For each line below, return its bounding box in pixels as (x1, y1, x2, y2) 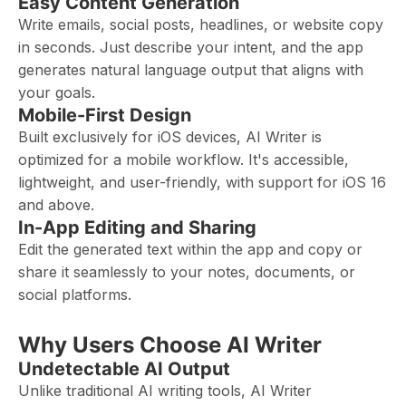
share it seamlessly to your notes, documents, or (18, 263, 355, 281)
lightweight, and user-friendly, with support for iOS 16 (18, 173, 386, 191)
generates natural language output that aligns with (18, 61, 363, 79)
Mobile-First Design (18, 104, 191, 126)
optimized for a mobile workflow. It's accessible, (18, 150, 349, 169)
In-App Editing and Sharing (18, 217, 256, 238)
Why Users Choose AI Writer (18, 332, 322, 358)
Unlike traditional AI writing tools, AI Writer (18, 382, 312, 400)
